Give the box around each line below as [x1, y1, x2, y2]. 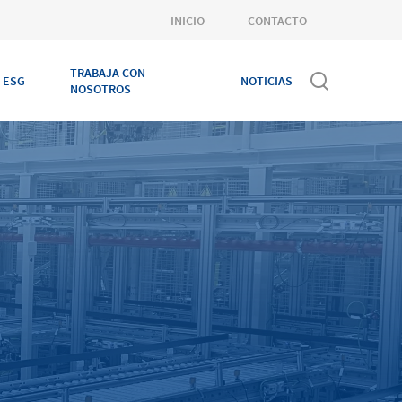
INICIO [170, 12, 205, 29]
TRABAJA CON [69, 65, 145, 81]
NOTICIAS [240, 73, 293, 89]
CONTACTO [248, 12, 307, 29]
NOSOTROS [69, 81, 131, 97]
